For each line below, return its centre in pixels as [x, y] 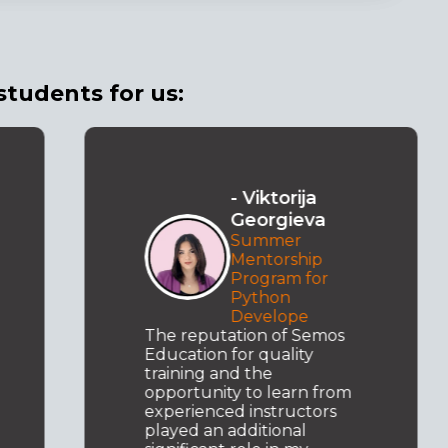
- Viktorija [273, 198]
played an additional [225, 430]
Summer [266, 240]
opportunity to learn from [248, 392]
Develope [269, 316]
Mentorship [276, 259]
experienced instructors [240, 411]
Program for [279, 278]
